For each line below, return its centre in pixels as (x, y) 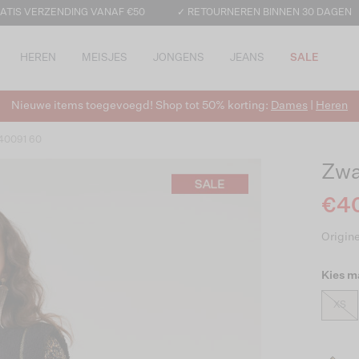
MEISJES (105, 58)
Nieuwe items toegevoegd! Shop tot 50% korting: (141, 106)
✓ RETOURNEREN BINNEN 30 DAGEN (264, 13)
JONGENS (179, 58)
